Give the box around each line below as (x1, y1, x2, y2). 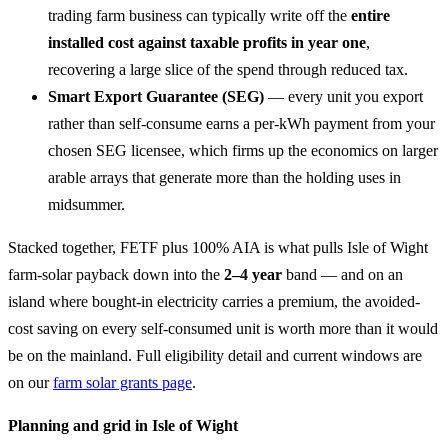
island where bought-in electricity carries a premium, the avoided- (8, 293, 420, 311)
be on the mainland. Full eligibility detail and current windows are (8, 347, 422, 365)
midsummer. (48, 196, 125, 214)
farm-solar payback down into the (8, 266, 224, 284)
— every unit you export (264, 88, 423, 106)
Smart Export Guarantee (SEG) (48, 88, 264, 106)
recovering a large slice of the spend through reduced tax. (48, 61, 408, 79)
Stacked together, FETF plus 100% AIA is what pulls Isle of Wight (8, 239, 428, 257)
